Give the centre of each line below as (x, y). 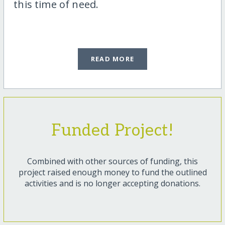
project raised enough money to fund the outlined (113, 172)
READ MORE (113, 59)
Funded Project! (113, 130)
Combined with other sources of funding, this (113, 161)
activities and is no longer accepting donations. (113, 183)
